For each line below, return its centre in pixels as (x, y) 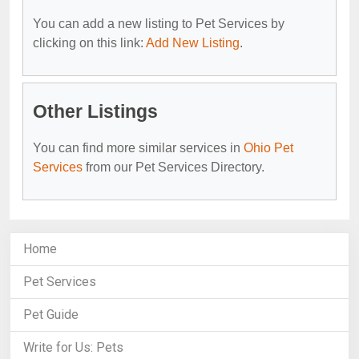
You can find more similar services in (138, 147)
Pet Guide (51, 314)
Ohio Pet (268, 147)
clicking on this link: (89, 42)
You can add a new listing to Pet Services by (159, 23)
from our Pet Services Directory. (173, 167)
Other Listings (95, 111)
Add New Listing (193, 42)
